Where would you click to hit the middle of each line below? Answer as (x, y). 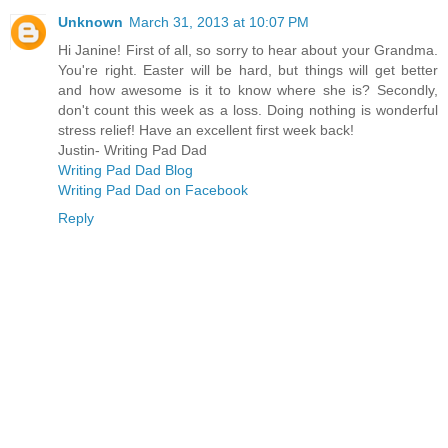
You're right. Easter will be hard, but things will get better (248, 69)
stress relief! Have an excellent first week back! (206, 129)
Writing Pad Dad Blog (125, 169)
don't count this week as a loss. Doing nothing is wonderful (248, 109)
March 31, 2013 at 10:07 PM (219, 21)
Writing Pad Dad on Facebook (153, 189)
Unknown (90, 21)
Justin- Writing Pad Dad (132, 149)
